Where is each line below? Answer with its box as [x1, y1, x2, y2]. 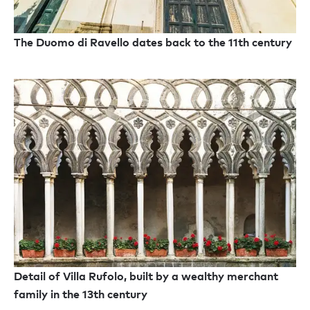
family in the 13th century [14, 287, 147, 302]
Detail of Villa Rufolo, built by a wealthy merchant [14, 269, 278, 284]
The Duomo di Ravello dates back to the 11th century [14, 35, 292, 50]
